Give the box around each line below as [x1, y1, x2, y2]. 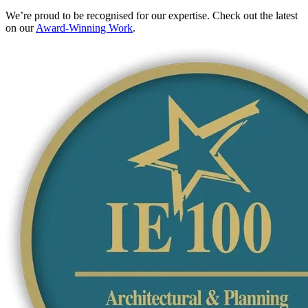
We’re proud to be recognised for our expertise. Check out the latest [5, 10, 298, 22]
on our [5, 22, 36, 34]
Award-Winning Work [36, 22, 133, 34]
